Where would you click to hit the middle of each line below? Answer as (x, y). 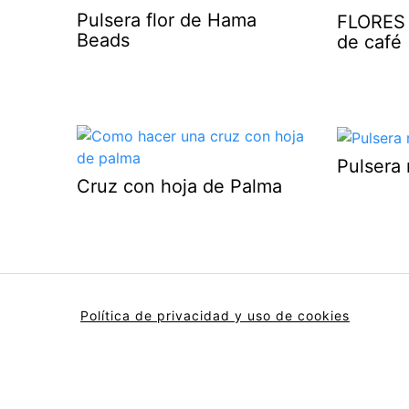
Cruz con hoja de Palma (179, 187)
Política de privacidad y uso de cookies (215, 316)
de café (370, 42)
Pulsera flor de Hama (167, 21)
